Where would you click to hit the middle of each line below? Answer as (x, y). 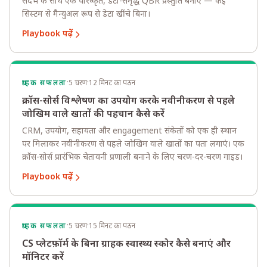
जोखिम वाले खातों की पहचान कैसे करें (93, 115)
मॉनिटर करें (43, 258)
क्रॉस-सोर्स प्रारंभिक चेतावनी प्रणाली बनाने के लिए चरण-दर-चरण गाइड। (132, 158)
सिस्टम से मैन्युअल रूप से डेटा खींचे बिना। (86, 15)
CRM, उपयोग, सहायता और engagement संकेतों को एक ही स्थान (129, 131)
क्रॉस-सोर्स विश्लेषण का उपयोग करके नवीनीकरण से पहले (128, 102)
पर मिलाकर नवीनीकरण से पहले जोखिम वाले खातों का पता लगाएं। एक (133, 145)
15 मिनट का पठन (112, 226)
